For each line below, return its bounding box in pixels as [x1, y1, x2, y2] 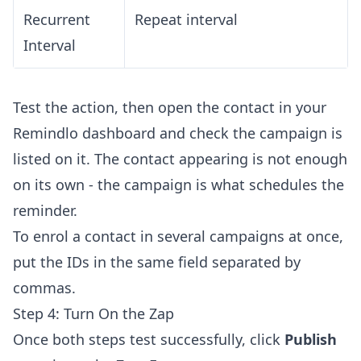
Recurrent [23, 10, 90, 30]
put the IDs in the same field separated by [13, 252, 301, 272]
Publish [284, 330, 337, 350]
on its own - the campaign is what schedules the [13, 175, 344, 195]
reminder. [13, 201, 77, 221]
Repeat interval [135, 10, 238, 30]
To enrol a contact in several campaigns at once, [13, 226, 343, 247]
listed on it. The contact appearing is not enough [13, 149, 347, 169]
